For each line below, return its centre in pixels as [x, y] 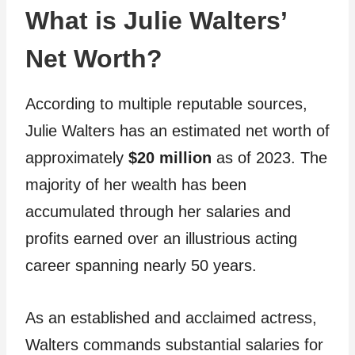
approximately [77, 158]
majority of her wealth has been [136, 185]
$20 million [170, 158]
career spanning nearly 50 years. [141, 266]
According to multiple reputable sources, [166, 104]
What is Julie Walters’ [156, 21]
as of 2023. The [269, 158]
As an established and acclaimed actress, [171, 318]
